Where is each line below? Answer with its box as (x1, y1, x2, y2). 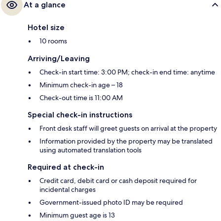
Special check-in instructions (28, 110, 132, 120)
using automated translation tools (39, 146, 142, 155)
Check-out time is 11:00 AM (39, 93, 123, 103)
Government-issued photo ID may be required (39, 198, 183, 207)
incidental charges (39, 185, 96, 194)
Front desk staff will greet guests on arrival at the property (39, 124, 217, 133)
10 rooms (39, 37, 67, 46)
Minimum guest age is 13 (39, 211, 115, 220)
